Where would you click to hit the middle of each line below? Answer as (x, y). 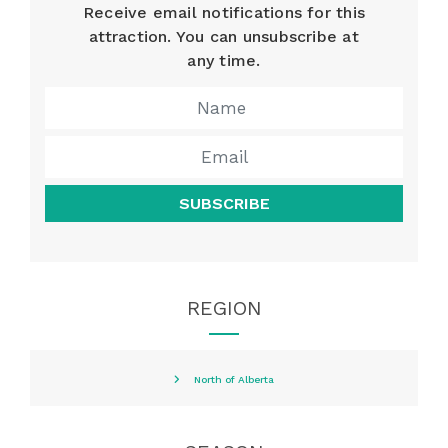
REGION (224, 308)
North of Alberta (234, 380)
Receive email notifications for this (224, 12)
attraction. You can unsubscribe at (224, 36)
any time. (224, 60)
